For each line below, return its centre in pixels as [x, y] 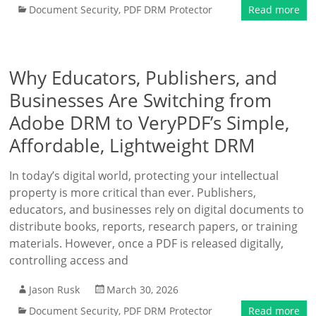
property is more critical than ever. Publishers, [133, 193]
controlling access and [69, 260]
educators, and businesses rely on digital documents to [157, 209]
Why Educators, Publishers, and [144, 78]
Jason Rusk [55, 290]
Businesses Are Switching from [141, 100]
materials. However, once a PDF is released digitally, [147, 243]
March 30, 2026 [143, 290]
